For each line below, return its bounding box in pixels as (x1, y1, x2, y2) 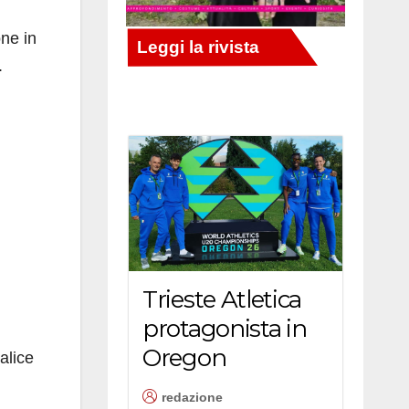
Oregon (142, 342, 226, 372)
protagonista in (142, 313, 307, 343)
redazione (162, 390, 223, 405)
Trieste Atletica (142, 284, 302, 314)
